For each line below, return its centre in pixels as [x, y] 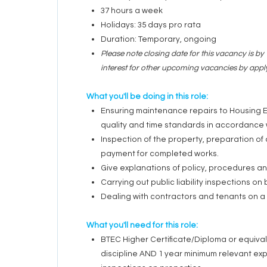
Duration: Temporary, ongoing [159, 39]
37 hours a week [132, 11]
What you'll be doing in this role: [149, 97]
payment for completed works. [160, 154]
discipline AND [130, 254]
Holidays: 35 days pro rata [152, 25]
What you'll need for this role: [143, 225]
